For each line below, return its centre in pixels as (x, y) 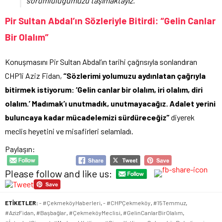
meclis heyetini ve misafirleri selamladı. (69, 131)
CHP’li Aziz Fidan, (33, 76)
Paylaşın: (20, 149)
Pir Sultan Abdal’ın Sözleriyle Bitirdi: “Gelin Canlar (110, 21)
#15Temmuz (169, 202)
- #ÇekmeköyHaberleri (70, 202)
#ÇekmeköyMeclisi (95, 212)
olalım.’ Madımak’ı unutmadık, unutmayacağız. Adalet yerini (110, 104)
